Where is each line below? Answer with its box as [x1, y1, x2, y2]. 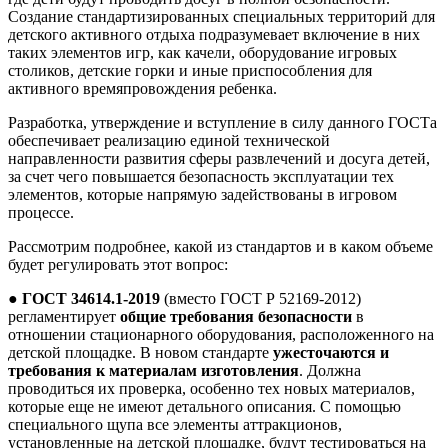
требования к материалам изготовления [8, 362, 299, 380]
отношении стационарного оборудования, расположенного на [8, 326, 434, 344]
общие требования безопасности [120, 308, 352, 326]
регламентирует [8, 308, 120, 326]
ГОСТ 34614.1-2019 [22, 290, 160, 308]
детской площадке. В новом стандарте [8, 344, 273, 362]
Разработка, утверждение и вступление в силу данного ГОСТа [8, 114, 437, 132]
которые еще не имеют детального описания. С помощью [8, 398, 401, 416]
